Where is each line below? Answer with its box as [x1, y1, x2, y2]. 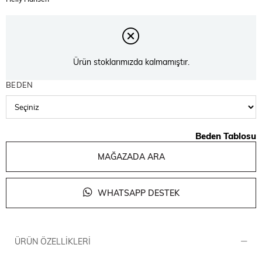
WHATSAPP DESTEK [95, 187, 180, 198]
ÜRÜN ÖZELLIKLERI [15, 236, 91, 247]
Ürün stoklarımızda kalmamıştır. [73, 57, 189, 68]
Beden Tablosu [195, 130, 256, 142]
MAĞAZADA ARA [97, 151, 165, 162]
